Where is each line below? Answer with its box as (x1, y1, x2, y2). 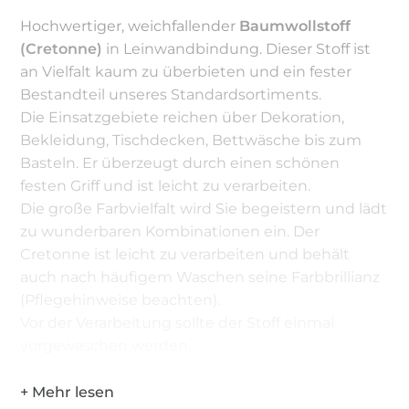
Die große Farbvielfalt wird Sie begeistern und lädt (20, 199, 388, 217)
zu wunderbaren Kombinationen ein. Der (20, 222, 320, 240)
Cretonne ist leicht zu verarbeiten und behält (20, 245, 351, 263)
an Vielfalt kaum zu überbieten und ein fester (20, 62, 352, 80)
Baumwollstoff (239, 16, 351, 35)
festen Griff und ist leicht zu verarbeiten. (20, 176, 311, 194)
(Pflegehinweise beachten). (20, 290, 221, 309)
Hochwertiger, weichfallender (20, 16, 240, 35)
